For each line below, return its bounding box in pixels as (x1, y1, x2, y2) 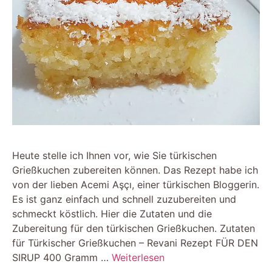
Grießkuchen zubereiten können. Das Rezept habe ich (12, 163, 258, 176)
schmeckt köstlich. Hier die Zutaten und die (12, 207, 212, 220)
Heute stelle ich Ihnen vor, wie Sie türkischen (12, 149, 217, 161)
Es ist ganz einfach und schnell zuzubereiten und (12, 192, 236, 205)
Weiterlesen (112, 251, 165, 263)
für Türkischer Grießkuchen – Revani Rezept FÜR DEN (12, 236, 258, 249)
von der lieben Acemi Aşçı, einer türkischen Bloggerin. (12, 178, 259, 191)
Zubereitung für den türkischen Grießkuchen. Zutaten (12, 222, 255, 234)
